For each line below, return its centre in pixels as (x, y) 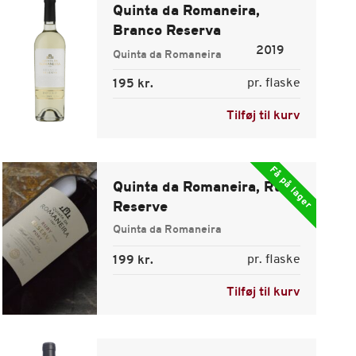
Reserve (140, 208)
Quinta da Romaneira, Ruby (206, 188)
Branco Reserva (166, 31)
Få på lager (290, 188)
